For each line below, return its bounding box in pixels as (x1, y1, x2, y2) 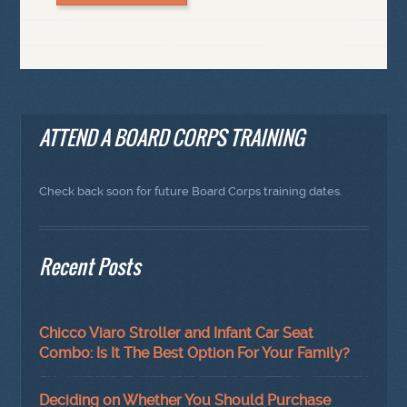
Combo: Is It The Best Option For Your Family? (39, 343, 351, 362)
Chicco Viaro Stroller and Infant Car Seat (39, 323, 314, 342)
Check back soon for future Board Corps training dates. (39, 184, 343, 198)
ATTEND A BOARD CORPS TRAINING (39, 122, 305, 153)
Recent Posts (39, 251, 141, 282)
